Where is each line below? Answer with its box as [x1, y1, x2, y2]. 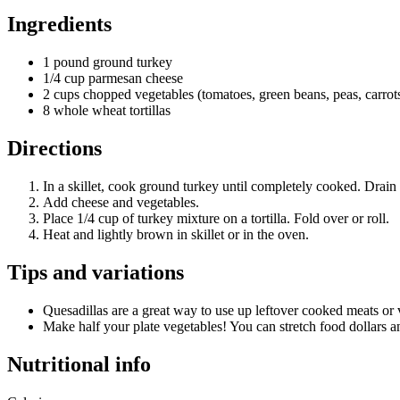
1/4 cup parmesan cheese [43, 71, 183, 87]
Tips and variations [7, 260, 184, 284]
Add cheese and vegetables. [43, 194, 199, 210]
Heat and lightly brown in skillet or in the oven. [43, 226, 309, 242]
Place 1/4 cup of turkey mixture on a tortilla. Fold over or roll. [43, 210, 389, 226]
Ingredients [7, 12, 112, 37]
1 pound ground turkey [43, 54, 172, 71]
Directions [7, 136, 102, 160]
